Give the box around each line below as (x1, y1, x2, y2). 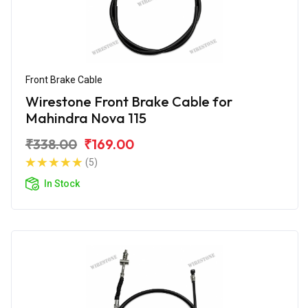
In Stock (44, 177, 80, 189)
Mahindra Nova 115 (25, 109, 146, 126)
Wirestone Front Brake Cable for (25, 92, 232, 110)
